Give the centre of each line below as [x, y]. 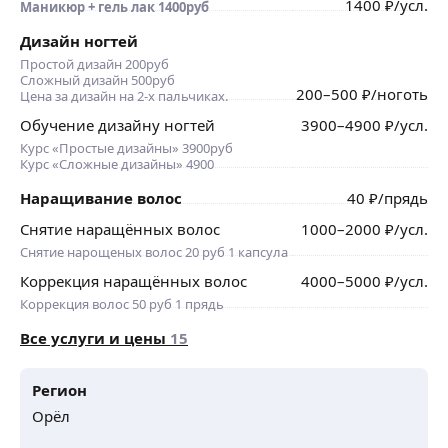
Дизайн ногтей [79, 40]
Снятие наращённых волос [120, 228]
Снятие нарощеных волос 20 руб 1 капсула [154, 251]
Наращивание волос [101, 197]
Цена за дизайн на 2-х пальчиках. [124, 95]
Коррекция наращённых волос [133, 280]
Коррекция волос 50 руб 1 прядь [122, 303]
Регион [59, 389]
